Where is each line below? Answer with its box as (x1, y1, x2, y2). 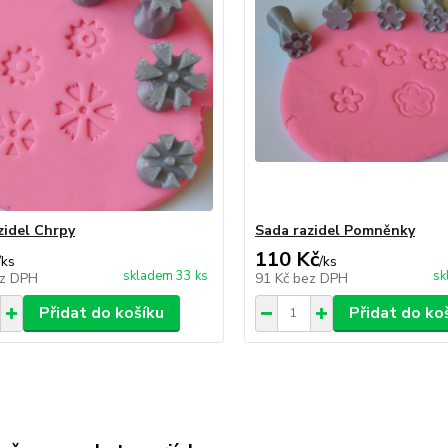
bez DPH (292, 268, 348, 288)
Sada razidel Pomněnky (254, 220, 415, 240)
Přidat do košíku (38, 301, 164, 324)
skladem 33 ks (122, 266, 208, 285)
